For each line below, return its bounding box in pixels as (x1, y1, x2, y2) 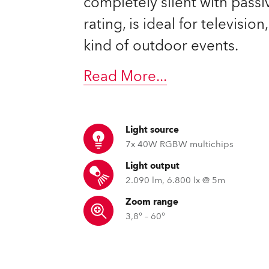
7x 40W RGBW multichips (125, 138, 234, 150)
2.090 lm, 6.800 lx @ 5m (125, 174, 226, 186)
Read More (83, 67, 157, 86)
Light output (125, 160, 180, 172)
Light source (125, 124, 180, 136)
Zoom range (125, 196, 179, 208)
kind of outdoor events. (83, 36, 239, 56)
